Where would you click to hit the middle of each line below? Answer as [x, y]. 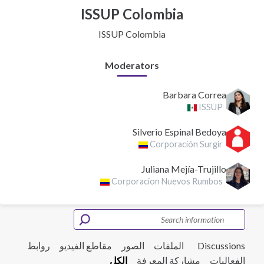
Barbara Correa [194, 95]
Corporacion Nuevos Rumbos [167, 181]
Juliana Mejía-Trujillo [184, 169]
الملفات [169, 246]
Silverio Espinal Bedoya [179, 132]
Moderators [132, 65]
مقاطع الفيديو [86, 246]
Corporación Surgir [187, 144]
